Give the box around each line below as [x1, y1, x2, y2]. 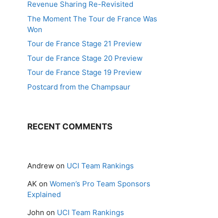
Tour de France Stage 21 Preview [27, 39, 142, 48]
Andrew [27, 161, 54, 170]
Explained [27, 189, 61, 199]
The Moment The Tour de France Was [27, 14, 157, 23]
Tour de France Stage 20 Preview [27, 53, 143, 63]
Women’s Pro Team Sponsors [50, 179, 150, 188]
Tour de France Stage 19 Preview [27, 68, 142, 77]
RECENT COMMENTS [27, 121, 112, 131]
